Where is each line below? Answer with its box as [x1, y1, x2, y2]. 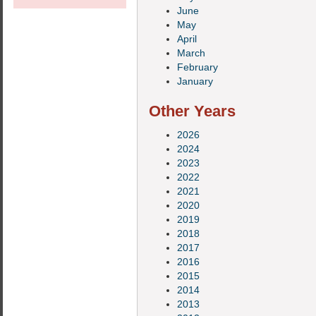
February [177, 61, 218, 73]
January [177, 75, 213, 87]
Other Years [149, 102, 236, 120]
